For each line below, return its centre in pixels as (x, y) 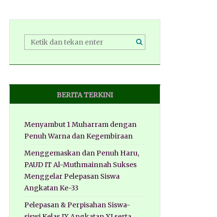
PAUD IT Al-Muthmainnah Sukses (80, 165)
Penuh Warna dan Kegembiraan (78, 136)
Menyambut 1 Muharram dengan (80, 125)
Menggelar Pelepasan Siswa (72, 177)
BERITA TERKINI (85, 95)
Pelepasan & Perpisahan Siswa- (77, 205)
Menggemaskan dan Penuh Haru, (81, 153)
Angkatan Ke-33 (51, 188)
